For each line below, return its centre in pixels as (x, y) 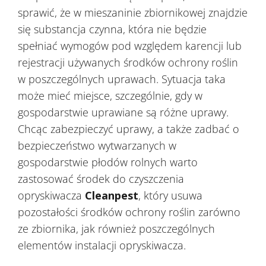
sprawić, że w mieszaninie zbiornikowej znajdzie (133, 13)
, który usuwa (170, 196)
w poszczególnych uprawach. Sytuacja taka (122, 79)
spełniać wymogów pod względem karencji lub (130, 46)
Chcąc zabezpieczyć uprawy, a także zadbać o (129, 129)
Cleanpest (112, 196)
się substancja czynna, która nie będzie (112, 29)
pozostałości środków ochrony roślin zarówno (129, 212)
